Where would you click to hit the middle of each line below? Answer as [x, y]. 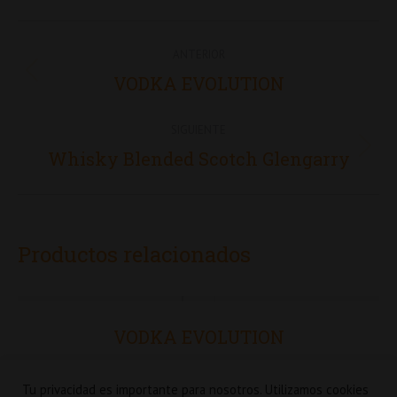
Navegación [101, 39]
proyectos [87, 117]
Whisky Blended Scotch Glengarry [198, 159]
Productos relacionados [134, 254]
